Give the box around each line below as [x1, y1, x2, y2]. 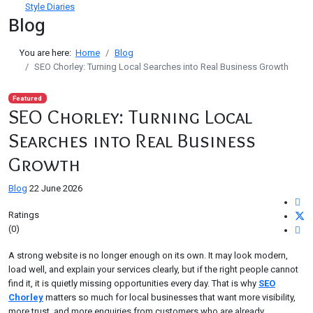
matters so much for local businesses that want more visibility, [43, 292, 296, 303]
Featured [13, 94, 43, 102]
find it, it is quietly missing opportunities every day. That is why [8, 278, 259, 289]
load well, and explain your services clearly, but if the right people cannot [8, 264, 298, 275]
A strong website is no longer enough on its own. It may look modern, [8, 250, 288, 261]
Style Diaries [25, 1, 75, 12]
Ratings [8, 210, 39, 220]
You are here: [20, 48, 75, 58]
